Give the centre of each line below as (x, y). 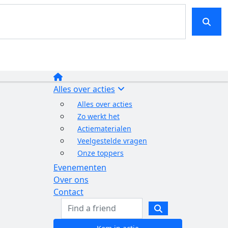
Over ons (71, 180)
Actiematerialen (104, 129)
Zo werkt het (98, 116)
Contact (68, 192)
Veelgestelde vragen (112, 141)
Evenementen (80, 167)
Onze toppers (101, 153)
